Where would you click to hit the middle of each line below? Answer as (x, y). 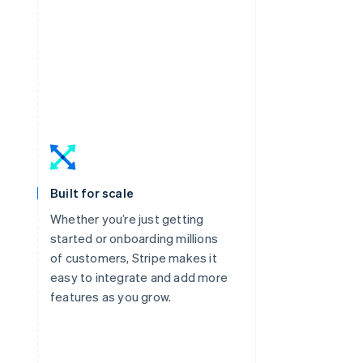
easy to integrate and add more (139, 277)
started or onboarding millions (134, 238)
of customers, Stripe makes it (134, 257)
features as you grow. (111, 296)
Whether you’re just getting (127, 218)
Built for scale (92, 192)
